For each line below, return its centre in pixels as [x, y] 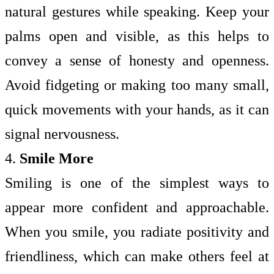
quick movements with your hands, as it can [137, 109]
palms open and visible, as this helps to [137, 36]
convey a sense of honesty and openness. [137, 61]
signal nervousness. [62, 134]
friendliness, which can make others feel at [137, 256]
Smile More [57, 158]
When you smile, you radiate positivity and [137, 232]
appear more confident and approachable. [137, 207]
